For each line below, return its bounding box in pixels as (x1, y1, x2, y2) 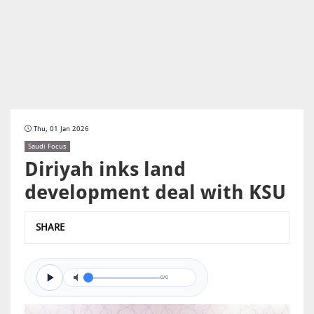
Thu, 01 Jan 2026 (34, 125, 89, 132)
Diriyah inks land (25, 158, 186, 181)
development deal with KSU (25, 181, 286, 204)
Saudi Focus (28, 142, 67, 150)
